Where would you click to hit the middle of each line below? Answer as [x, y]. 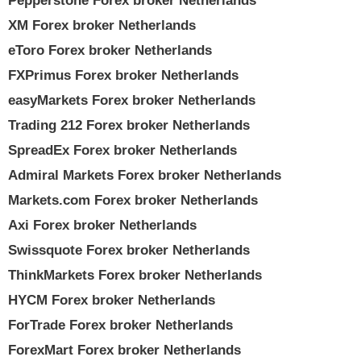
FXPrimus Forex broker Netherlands [123, 75]
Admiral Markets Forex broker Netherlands [145, 175]
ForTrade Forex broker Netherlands [120, 325]
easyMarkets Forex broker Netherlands [132, 100]
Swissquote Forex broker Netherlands [129, 250]
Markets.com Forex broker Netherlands [133, 200]
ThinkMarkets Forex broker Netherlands [135, 275]
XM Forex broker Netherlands [102, 25]
